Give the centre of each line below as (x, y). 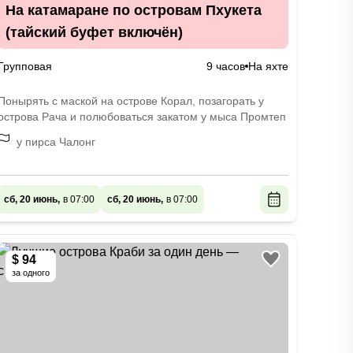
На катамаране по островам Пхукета (133, 10)
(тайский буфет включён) (94, 32)
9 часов (225, 66)
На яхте (268, 66)
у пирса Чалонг (56, 142)
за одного (30, 273)
